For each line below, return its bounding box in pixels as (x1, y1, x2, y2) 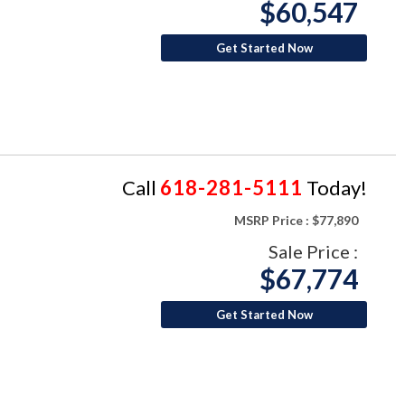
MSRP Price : (234, 212, 309, 229)
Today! (303, 175, 367, 201)
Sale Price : (268, 240, 358, 263)
